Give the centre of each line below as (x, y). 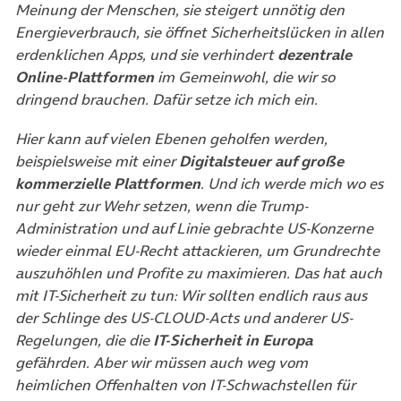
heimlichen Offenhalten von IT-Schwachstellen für (185, 385)
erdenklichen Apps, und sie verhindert (146, 55)
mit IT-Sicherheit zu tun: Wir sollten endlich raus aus (191, 296)
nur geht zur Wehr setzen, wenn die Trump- (162, 206)
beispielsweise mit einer (97, 162)
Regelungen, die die (84, 341)
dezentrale (315, 55)
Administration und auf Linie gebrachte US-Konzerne (194, 229)
